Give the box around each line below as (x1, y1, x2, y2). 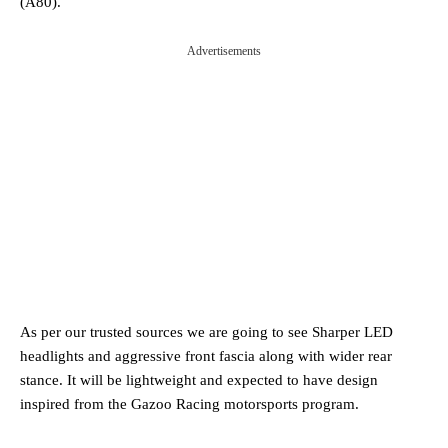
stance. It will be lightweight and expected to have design (20, 371, 378, 388)
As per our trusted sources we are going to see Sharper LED (20, 323, 393, 340)
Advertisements (187, 43, 261, 58)
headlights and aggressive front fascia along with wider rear (20, 347, 392, 364)
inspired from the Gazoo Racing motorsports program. (20, 395, 359, 412)
